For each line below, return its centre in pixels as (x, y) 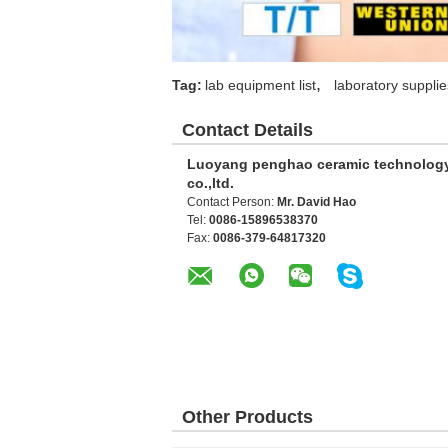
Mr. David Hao (316, 201)
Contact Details (247, 129)
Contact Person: (232, 201)
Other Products (247, 416)
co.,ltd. (210, 182)
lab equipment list (260, 84)
